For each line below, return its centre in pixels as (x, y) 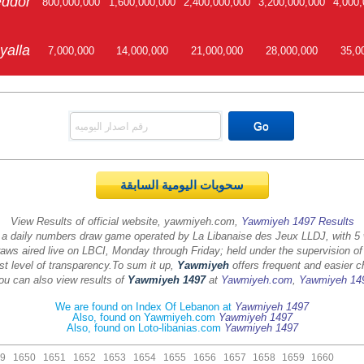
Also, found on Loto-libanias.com (145, 328)
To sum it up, (145, 265)
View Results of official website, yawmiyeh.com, (124, 221)
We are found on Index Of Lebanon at (145, 307)
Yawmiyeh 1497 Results (297, 221)
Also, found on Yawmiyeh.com (145, 317)
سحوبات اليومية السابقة (248, 185)
